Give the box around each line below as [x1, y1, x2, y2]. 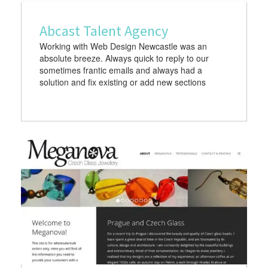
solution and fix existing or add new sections [39, 76, 206, 89]
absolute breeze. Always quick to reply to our [39, 52, 209, 65]
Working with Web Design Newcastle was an [39, 40, 207, 53]
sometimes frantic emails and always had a [39, 64, 202, 77]
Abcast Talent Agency [39, 22, 168, 41]
